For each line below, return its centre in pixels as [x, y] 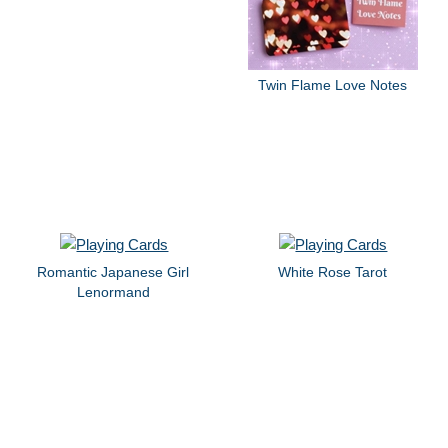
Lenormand [113, 291]
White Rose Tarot [332, 271]
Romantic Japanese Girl [113, 271]
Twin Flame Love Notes [332, 85]
